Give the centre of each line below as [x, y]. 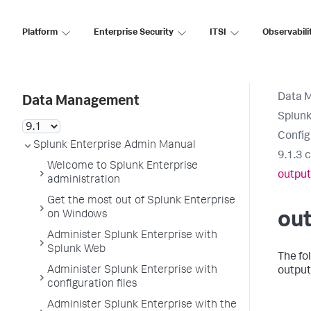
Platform [40, 33]
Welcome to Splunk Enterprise [123, 167]
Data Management [81, 102]
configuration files [92, 285]
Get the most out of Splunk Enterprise [141, 201]
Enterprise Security [134, 33]
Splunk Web [76, 250]
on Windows [77, 215]
